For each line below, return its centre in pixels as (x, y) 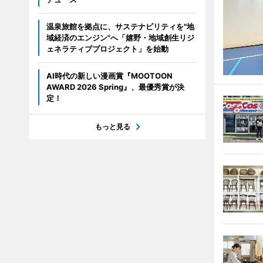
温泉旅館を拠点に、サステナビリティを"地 (120, 26)
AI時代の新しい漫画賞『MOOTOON (109, 76)
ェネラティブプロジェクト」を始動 (107, 49)
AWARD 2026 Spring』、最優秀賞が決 (115, 87)
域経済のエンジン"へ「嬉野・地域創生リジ (120, 38)
